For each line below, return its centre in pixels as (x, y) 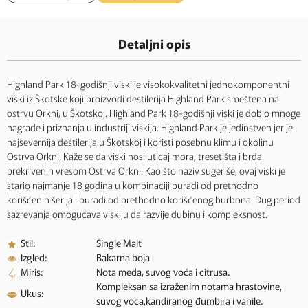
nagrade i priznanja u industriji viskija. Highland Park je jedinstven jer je (150, 127)
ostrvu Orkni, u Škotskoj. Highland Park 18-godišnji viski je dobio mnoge (154, 113)
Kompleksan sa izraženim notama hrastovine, (189, 286)
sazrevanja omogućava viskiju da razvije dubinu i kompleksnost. (137, 214)
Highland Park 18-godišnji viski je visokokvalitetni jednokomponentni (148, 84)
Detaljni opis (154, 43)
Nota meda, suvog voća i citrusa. (163, 272)
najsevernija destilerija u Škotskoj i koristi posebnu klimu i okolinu (140, 142)
